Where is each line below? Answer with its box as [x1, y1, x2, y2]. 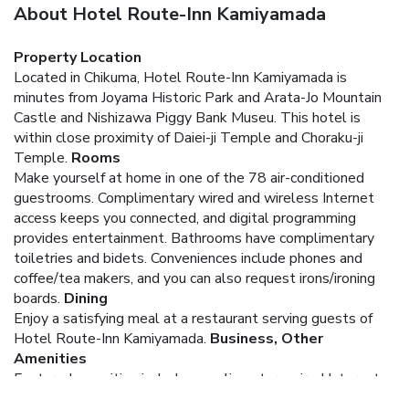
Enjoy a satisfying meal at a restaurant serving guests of [14, 308, 372, 329]
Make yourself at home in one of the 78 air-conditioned [14, 167, 364, 188]
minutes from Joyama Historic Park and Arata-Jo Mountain [14, 87, 382, 108]
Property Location [14, 47, 142, 68]
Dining [64, 288, 108, 309]
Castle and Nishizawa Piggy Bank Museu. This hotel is [14, 107, 361, 128]
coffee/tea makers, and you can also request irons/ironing [14, 267, 375, 288]
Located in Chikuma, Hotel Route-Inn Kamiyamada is [14, 67, 347, 88]
